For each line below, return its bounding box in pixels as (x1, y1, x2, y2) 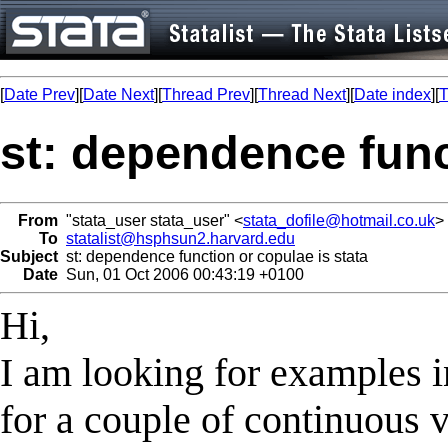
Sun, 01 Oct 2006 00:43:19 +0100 (58, 265, 304, 283)
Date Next (83, 86, 154, 103)
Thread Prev (162, 86, 250, 103)
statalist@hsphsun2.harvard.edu (66, 229, 295, 247)
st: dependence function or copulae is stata (58, 247, 368, 265)
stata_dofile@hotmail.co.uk (243, 211, 435, 229)
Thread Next (258, 86, 346, 103)
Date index (354, 86, 431, 103)
